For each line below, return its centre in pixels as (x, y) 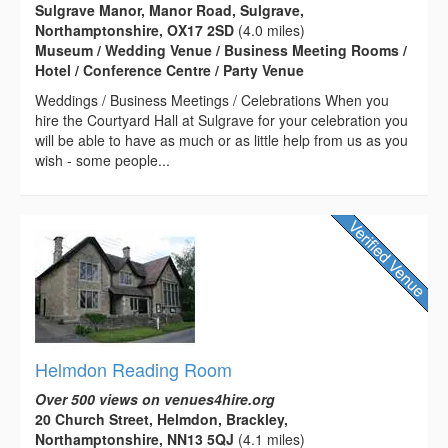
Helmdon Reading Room (133, 368)
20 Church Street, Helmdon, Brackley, (161, 418)
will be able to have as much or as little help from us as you (221, 139)
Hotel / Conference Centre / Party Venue (169, 69)
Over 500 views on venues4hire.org (155, 398)
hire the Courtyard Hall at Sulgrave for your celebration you (221, 119)
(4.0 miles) (269, 29)
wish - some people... (102, 159)
